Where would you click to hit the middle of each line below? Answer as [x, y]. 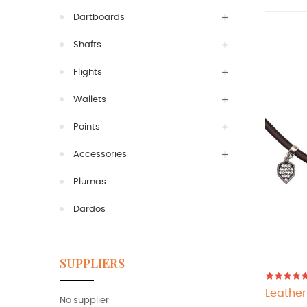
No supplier [84, 300]
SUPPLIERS [92, 263]
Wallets [90, 100]
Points [87, 127]
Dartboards [99, 17]
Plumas [90, 182]
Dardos [89, 209]
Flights [88, 72]
